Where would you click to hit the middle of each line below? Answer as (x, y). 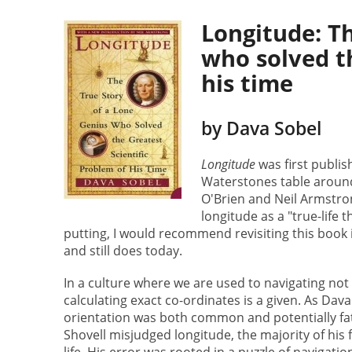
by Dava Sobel (262, 129)
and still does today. (123, 250)
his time (247, 83)
